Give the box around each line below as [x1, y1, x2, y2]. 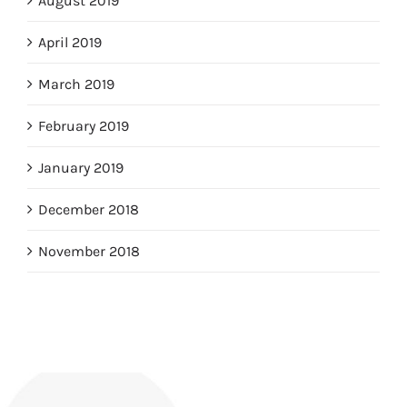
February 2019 [37, 117, 129, 135]
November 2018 [37, 243, 140, 261]
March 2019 [37, 75, 114, 94]
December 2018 [37, 201, 139, 219]
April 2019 [37, 34, 102, 52]
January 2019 [37, 159, 124, 177]
